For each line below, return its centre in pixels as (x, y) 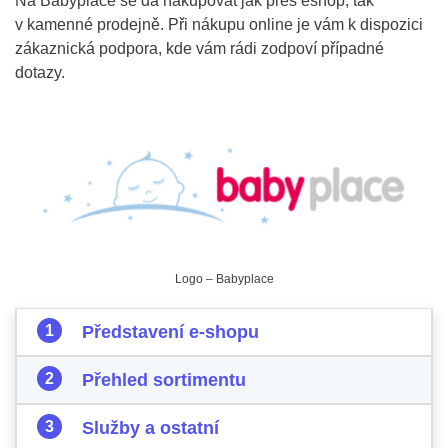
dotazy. (40, 72)
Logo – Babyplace (224, 278)
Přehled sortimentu (164, 380)
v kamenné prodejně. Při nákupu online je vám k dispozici (219, 24)
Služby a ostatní (150, 428)
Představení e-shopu (170, 332)
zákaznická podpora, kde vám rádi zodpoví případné (199, 48)
